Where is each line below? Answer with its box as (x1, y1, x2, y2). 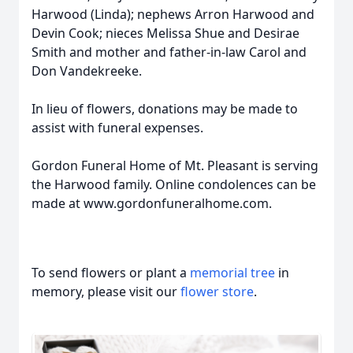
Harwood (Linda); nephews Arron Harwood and (32, 6, 314, 23)
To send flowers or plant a (32, 264, 190, 281)
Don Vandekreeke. (32, 62, 142, 80)
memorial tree (190, 264, 275, 281)
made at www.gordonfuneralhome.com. (32, 195, 272, 212)
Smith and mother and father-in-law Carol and (32, 43, 307, 61)
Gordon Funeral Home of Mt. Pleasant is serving (32, 157, 318, 174)
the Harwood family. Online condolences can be (32, 176, 316, 193)
